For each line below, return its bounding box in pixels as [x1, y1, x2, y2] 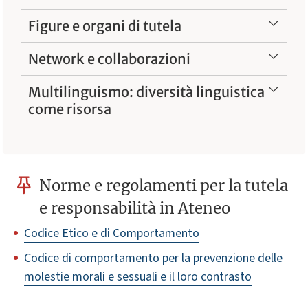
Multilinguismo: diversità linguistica [28, 83, 265, 101]
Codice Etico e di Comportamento [24, 224, 199, 242]
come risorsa [28, 100, 112, 118]
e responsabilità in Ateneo [39, 198, 231, 218]
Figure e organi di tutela [28, 16, 182, 34]
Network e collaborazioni [28, 50, 191, 68]
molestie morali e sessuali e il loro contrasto [24, 268, 252, 286]
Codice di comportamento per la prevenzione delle [24, 250, 283, 267]
